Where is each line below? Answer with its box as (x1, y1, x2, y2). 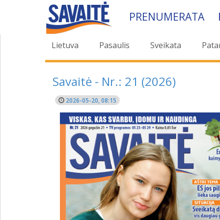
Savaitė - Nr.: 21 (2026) (53, 73, 176, 89)
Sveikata (150, 40, 181, 51)
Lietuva (52, 40, 79, 51)
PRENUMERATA (129, 10, 204, 24)
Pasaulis (99, 40, 130, 51)
